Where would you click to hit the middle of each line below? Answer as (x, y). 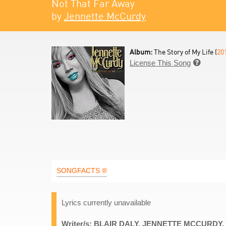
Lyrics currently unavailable (106, 203)
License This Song (160, 63)
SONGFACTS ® (82, 171)
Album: (142, 52)
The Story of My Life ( (185, 52)
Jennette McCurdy (105, 16)
